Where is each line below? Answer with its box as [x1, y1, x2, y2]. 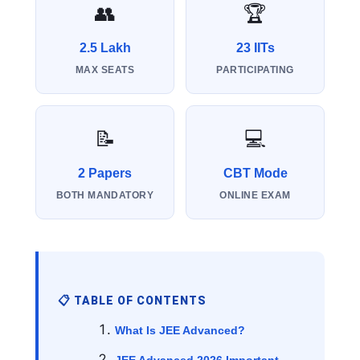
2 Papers [78, 166, 132, 181]
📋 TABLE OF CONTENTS [58, 294, 207, 308]
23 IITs [235, 41, 275, 55]
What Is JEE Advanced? [115, 324, 245, 337]
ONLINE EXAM [219, 190, 291, 202]
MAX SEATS [75, 64, 135, 76]
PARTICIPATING [216, 64, 294, 76]
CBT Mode [223, 166, 288, 181]
